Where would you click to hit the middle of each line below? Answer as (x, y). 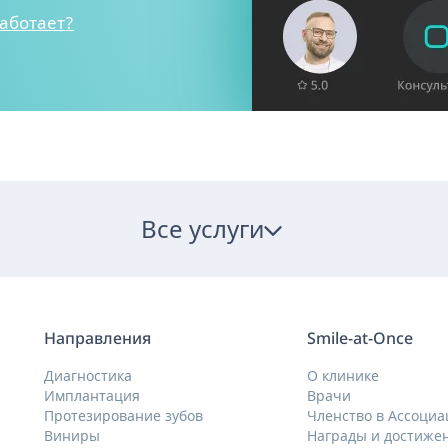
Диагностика (88, 375)
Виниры (72, 435)
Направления (97, 338)
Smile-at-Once (360, 338)
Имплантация (92, 395)
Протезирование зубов (123, 415)
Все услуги (202, 228)
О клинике (343, 375)
